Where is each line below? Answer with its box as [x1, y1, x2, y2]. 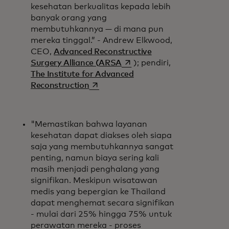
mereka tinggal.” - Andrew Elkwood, [31, 36, 172, 44]
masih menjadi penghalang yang [31, 165, 159, 173]
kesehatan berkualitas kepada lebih [31, 2, 171, 11]
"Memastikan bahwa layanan [31, 120, 147, 128]
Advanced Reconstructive [54, 47, 152, 56]
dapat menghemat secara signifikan [31, 198, 174, 207]
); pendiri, [133, 58, 171, 67]
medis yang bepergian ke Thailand [31, 187, 166, 196]
